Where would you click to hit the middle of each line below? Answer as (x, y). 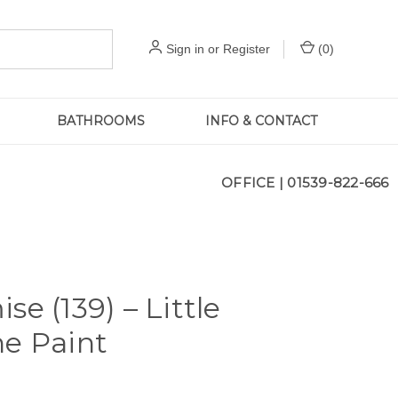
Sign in (185, 48)
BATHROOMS (101, 121)
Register (247, 48)
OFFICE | (255, 182)
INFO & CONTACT (262, 121)
